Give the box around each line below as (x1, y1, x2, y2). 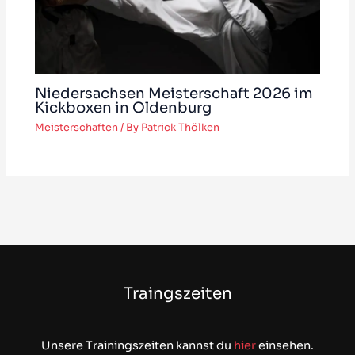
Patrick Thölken (141, 120, 220, 134)
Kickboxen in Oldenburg (35, 97, 212, 116)
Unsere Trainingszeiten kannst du (41, 338, 234, 353)
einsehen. (258, 338, 314, 353)
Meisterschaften (35, 120, 119, 134)
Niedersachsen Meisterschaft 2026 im (35, 83, 314, 102)
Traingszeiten (123, 284, 232, 304)
